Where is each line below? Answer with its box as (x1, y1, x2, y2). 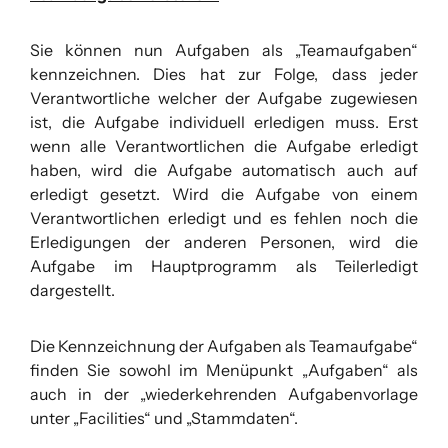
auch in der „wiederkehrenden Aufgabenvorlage (30, 384, 418, 405)
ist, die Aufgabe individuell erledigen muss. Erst (30, 112, 418, 133)
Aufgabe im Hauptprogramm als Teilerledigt (30, 256, 418, 277)
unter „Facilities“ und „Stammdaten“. (30, 408, 298, 429)
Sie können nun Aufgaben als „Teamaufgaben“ (30, 40, 418, 61)
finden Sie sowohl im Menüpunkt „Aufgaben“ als (30, 360, 418, 381)
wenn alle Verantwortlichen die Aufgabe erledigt (30, 136, 418, 157)
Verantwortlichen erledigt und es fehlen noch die (30, 208, 418, 229)
